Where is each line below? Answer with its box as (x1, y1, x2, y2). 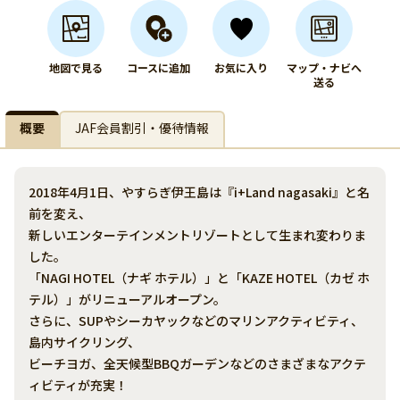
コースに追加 (127, 60, 191, 75)
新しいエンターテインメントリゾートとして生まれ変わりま (29, 226, 366, 244)
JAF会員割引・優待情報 (75, 119, 209, 137)
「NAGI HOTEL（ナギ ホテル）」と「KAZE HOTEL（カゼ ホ (29, 269, 370, 287)
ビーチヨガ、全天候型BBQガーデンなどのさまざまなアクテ (29, 354, 366, 372)
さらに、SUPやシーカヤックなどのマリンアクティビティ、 (29, 312, 363, 329)
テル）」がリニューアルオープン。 (29, 290, 226, 308)
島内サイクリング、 (29, 333, 140, 351)
